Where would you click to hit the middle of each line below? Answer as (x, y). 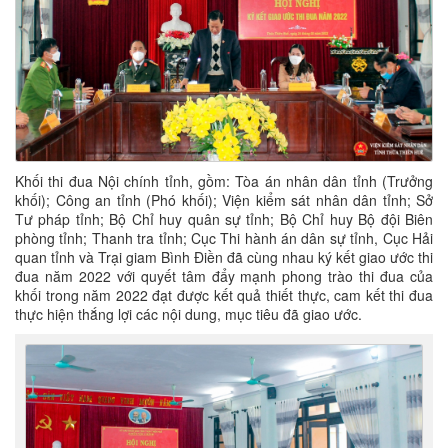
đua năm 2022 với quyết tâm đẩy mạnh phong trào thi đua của (224, 276)
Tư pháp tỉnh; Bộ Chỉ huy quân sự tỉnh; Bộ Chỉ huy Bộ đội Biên (224, 219)
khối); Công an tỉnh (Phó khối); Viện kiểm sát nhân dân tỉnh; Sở (224, 200)
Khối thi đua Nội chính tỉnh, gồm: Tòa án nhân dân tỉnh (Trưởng (224, 181)
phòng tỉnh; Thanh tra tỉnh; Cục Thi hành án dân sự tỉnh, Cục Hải (224, 238)
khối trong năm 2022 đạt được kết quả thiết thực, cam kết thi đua (224, 295)
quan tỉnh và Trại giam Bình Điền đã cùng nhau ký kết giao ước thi (224, 257)
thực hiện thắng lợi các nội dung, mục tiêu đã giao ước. (188, 314)
